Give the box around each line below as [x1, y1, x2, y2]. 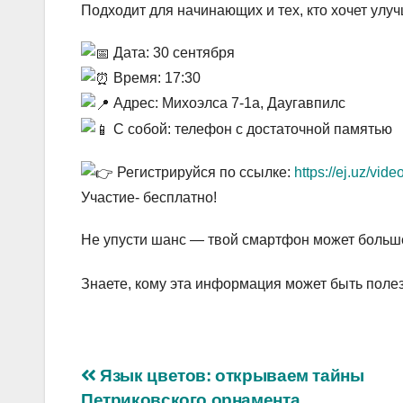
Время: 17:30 [110, 70, 201, 86]
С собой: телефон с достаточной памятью [110, 121, 392, 137]
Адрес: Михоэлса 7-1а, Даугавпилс [110, 95, 345, 112]
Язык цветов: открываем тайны [95, 365, 364, 385]
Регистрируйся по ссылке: [113, 165, 294, 181]
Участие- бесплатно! [81, 190, 217, 206]
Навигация [80, 363, 236, 399]
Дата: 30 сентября [110, 44, 235, 60]
